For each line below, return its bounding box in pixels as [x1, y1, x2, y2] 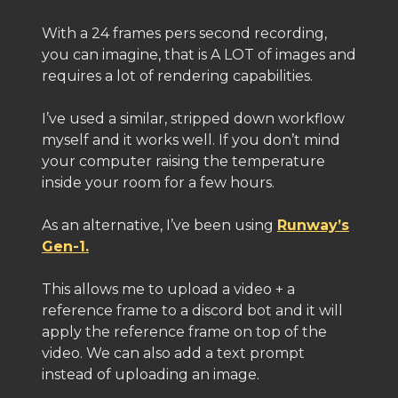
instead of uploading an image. [42, 366, 259, 383]
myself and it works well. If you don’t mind [42, 131, 340, 148]
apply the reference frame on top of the [42, 323, 327, 340]
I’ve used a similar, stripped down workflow [42, 110, 345, 127]
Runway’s [277, 217, 349, 234]
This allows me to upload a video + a [42, 281, 295, 298]
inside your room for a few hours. [42, 174, 275, 191]
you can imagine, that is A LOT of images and [42, 46, 356, 63]
